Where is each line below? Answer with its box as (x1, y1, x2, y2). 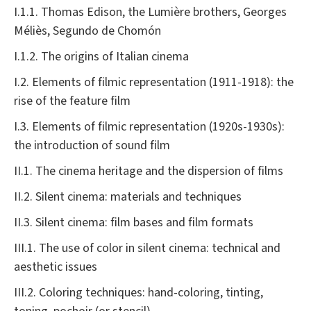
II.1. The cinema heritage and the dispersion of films (14, 162, 283, 180)
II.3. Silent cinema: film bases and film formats (14, 214, 253, 232)
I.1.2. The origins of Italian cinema (14, 48, 189, 66)
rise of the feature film (14, 92, 131, 110)
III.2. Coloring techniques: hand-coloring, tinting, (14, 284, 263, 302)
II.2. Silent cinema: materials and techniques (14, 188, 242, 206)
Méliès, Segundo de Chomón (14, 22, 161, 40)
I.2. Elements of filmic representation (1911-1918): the (14, 74, 294, 92)
